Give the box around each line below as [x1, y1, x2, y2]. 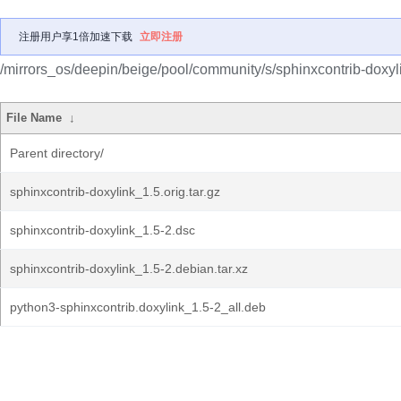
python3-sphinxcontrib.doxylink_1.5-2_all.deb [10, 300, 266, 314]
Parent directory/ [10, 146, 104, 160]
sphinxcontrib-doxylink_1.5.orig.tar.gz [10, 184, 220, 199]
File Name [6, 111, 63, 124]
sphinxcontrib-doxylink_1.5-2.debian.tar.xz [10, 261, 248, 276]
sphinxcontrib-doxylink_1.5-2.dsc [10, 223, 195, 237]
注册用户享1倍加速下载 [19, 30, 132, 43]
